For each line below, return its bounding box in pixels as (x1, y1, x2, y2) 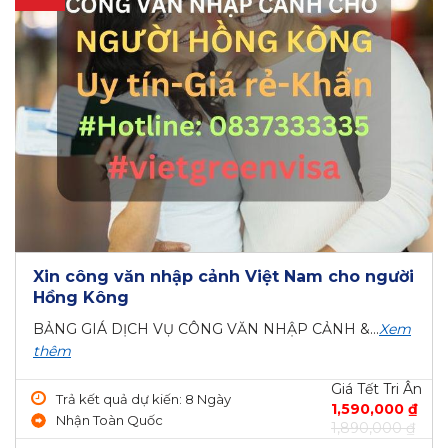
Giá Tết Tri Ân (331, 379, 422, 398)
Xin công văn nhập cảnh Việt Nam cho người (33, 266, 414, 286)
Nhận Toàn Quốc (56, 412, 163, 429)
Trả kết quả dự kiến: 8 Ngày (56, 391, 231, 408)
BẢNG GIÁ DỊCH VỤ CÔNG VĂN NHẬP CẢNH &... (33, 319, 379, 338)
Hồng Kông (33, 287, 129, 307)
